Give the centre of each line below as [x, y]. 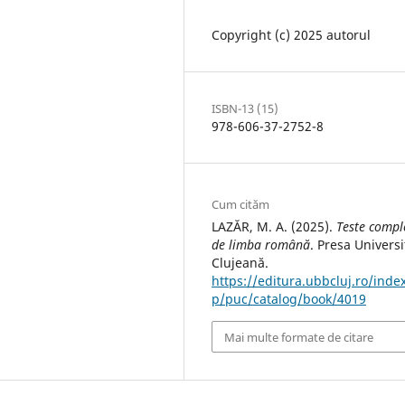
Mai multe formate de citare [299, 337]
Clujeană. [240, 263]
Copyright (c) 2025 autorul [291, 35]
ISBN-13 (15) [245, 109]
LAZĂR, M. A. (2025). [274, 227]
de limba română [261, 245]
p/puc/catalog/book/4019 [289, 299]
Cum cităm [240, 205]
